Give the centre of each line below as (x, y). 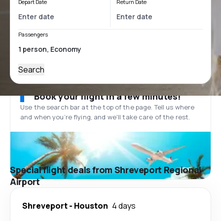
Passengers (33, 34)
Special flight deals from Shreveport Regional (106, 170)
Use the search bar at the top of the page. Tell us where (108, 107)
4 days (124, 206)
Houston (91, 206)
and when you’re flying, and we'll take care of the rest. (105, 117)
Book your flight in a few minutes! (108, 96)
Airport (25, 182)
